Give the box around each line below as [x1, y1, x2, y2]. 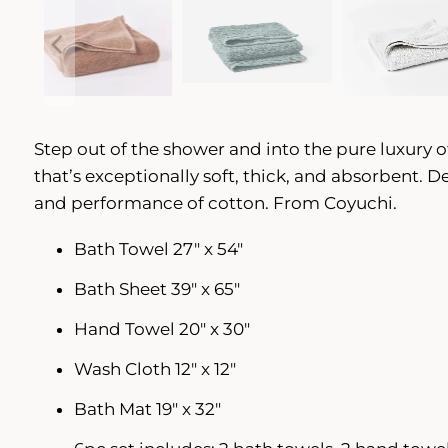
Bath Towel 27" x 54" [73, 238, 243, 259]
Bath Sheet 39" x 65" [73, 278, 240, 299]
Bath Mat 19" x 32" [73, 398, 221, 419]
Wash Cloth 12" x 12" [73, 358, 236, 379]
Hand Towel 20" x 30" [73, 318, 250, 339]
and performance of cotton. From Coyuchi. [33, 192, 397, 213]
